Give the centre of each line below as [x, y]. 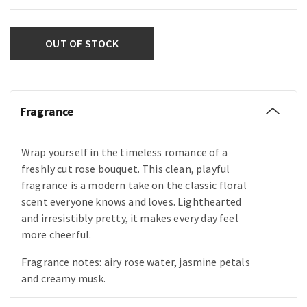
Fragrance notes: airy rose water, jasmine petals [136, 262]
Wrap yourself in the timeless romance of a [124, 152]
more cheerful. [57, 235]
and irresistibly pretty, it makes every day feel [130, 218]
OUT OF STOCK [82, 44]
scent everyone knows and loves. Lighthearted [132, 202]
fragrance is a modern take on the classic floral [134, 185]
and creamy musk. [64, 279]
